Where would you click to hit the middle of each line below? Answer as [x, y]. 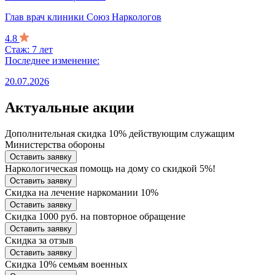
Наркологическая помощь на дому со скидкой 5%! [110, 168]
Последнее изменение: [52, 60]
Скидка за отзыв [39, 240]
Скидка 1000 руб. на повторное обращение [95, 216]
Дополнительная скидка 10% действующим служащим [120, 133]
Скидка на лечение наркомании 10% [82, 192]
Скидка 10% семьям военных [66, 264]
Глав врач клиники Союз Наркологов [83, 17]
